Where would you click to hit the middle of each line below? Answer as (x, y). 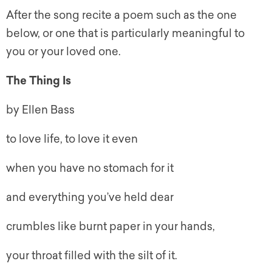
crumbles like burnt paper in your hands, (110, 227)
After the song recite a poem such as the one (121, 15)
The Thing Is (39, 81)
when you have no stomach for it (90, 168)
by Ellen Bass (40, 110)
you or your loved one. (63, 52)
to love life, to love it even (72, 139)
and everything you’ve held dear (90, 198)
